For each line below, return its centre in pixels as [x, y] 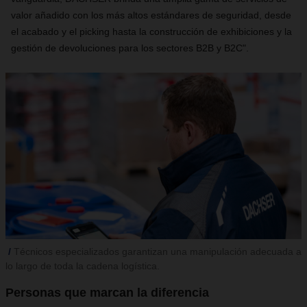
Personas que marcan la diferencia [107, 293]
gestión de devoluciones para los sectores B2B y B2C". [130, 48]
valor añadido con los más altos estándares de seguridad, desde [151, 15]
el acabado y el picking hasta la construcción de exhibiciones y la [151, 32]
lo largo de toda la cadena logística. [83, 266]
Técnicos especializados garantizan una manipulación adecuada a [158, 251]
